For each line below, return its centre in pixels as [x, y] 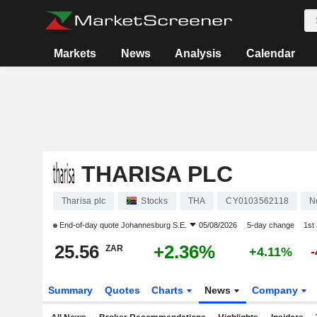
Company [277, 290]
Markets [75, 53]
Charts [169, 290]
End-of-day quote [89, 225]
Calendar [270, 53]
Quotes [122, 290]
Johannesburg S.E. [154, 225]
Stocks [154, 201]
